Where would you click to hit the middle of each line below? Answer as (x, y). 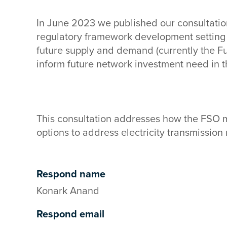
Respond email (70, 214)
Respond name (71, 174)
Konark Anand (68, 191)
